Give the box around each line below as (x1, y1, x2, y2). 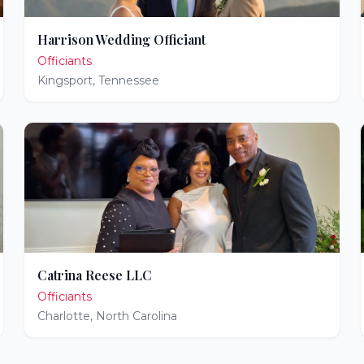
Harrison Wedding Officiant (37, 31, 206, 48)
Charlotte (37, 309, 91, 323)
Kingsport (37, 73, 93, 88)
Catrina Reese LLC (37, 266, 153, 284)
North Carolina (96, 309, 178, 323)
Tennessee (98, 73, 160, 88)
